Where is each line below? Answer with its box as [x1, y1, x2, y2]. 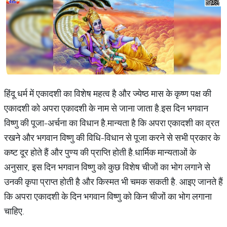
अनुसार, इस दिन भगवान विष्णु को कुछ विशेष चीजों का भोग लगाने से [4, 161, 210, 173]
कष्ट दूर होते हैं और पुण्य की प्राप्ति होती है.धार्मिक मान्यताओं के [4, 146, 196, 158]
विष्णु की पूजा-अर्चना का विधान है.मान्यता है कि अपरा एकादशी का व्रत [4, 117, 219, 129]
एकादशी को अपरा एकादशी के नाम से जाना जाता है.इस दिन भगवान [4, 102, 208, 114]
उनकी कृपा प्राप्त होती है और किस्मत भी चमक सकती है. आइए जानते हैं [4, 176, 223, 187]
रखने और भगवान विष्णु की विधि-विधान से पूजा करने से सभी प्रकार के [4, 132, 220, 143]
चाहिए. [4, 205, 24, 217]
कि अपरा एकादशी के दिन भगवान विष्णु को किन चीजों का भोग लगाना [4, 191, 212, 202]
